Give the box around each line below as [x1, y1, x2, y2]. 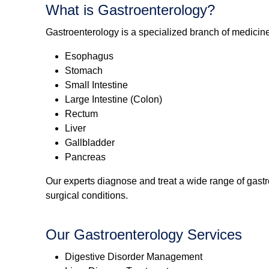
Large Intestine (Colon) [65, 94, 162, 105]
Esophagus [65, 51, 113, 62]
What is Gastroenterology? [46, 2, 215, 19]
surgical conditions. [46, 190, 128, 201]
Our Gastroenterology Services [46, 226, 242, 243]
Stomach [65, 65, 103, 76]
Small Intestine [65, 80, 128, 91]
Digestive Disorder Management [65, 252, 202, 262]
